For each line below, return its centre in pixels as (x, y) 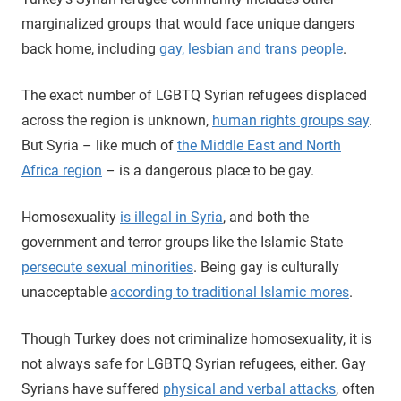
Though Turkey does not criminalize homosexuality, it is (196, 339)
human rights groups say (290, 120)
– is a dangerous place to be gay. (208, 171)
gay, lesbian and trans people (251, 49)
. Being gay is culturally (266, 267)
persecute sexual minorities (107, 267)
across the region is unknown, (117, 120)
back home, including (90, 49)
